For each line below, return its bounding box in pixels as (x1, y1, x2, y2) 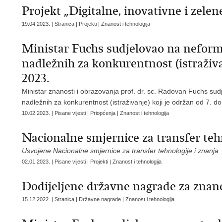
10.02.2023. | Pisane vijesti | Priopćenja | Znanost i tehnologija (22, 110, 169, 116)
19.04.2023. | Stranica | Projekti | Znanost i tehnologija (22, 21, 150, 27)
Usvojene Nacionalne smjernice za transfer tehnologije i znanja (22, 147, 219, 155)
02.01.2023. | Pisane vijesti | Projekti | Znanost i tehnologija (22, 159, 162, 165)
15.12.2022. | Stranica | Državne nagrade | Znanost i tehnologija (22, 196, 174, 202)
